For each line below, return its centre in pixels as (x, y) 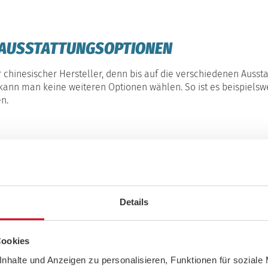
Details (134, 202)
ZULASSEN (79, 254)
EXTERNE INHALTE (107, 231)
